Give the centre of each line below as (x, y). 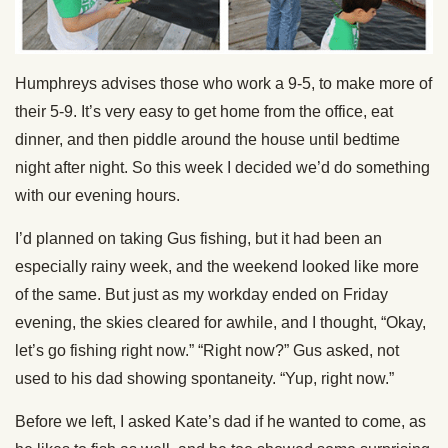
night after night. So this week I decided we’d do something (222, 167)
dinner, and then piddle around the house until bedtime (207, 139)
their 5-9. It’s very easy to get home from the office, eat (204, 111)
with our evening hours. (97, 195)
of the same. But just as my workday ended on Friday (201, 294)
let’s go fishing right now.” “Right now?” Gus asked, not (207, 350)
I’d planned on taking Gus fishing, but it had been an (198, 238)
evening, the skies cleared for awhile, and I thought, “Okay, (220, 322)
